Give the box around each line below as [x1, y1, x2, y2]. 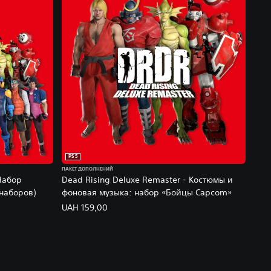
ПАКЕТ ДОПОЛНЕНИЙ [61, 166, 113, 174]
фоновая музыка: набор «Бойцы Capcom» [61, 187, 232, 198]
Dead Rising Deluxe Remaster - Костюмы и [61, 174, 233, 186]
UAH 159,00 [61, 202, 108, 214]
